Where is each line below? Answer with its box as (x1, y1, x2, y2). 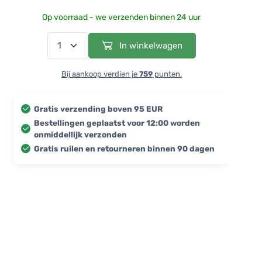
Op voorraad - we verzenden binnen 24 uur (42, 12, 201, 22)
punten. (152, 69, 182, 78)
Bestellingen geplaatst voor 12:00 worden (34, 118, 200, 127)
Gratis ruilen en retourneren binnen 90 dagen (34, 143, 215, 153)
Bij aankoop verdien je (61, 69, 139, 78)
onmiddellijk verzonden (34, 129, 127, 139)
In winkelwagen (116, 40, 182, 51)
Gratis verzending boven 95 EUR (34, 104, 163, 113)
